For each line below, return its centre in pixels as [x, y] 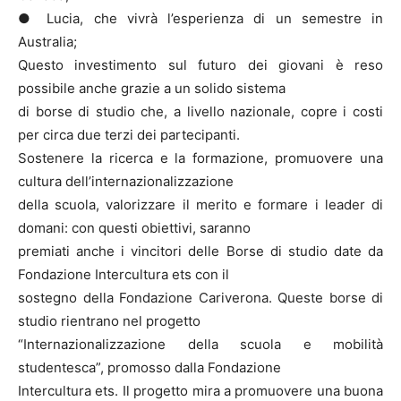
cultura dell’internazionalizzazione [126, 181]
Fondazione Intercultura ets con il [124, 274]
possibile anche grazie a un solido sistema [152, 88]
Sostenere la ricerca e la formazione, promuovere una [200, 158]
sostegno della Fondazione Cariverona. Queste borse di [200, 298]
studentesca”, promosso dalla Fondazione [149, 367]
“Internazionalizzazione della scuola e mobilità [200, 344]
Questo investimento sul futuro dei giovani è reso [200, 65]
